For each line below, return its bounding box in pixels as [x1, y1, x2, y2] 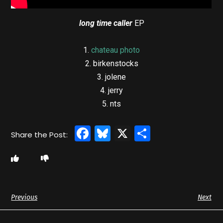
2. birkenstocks [85, 58, 138, 68]
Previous [11, 193, 38, 202]
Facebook [91, 121, 167, 144]
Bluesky [111, 121, 169, 144]
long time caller [79, 18, 132, 28]
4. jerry [100, 85, 123, 95]
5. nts [102, 99, 121, 109]
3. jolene [97, 72, 126, 82]
